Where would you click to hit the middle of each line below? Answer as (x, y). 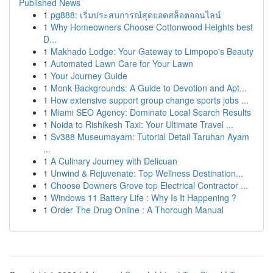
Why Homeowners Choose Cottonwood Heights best (152, 27)
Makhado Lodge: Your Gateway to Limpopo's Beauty (152, 51)
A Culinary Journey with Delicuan (114, 161)
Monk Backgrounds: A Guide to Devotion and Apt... (149, 88)
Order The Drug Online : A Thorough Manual (137, 210)
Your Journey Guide (89, 76)
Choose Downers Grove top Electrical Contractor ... (149, 185)
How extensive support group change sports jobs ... (150, 100)
